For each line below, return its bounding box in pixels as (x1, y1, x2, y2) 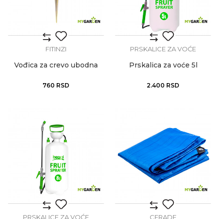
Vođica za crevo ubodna (14, 61, 98, 69)
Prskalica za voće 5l (129, 61, 197, 69)
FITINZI (45, 45, 66, 53)
